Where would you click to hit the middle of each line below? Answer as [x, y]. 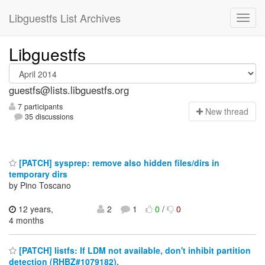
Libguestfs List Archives [65, 18]
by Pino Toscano [40, 185]
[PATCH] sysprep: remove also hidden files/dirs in [118, 162]
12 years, [35, 209]
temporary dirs [38, 174]
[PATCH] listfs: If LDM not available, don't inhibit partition [134, 251]
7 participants [39, 107]
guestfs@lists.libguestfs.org [69, 90]
